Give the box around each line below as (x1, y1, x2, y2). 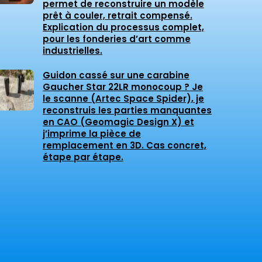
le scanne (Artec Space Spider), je (43, 92, 204, 105)
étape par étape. (43, 151, 123, 164)
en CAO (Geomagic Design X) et (43, 116, 194, 129)
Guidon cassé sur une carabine (43, 69, 189, 82)
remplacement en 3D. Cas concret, (43, 139, 206, 152)
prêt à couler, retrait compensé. (43, 9, 192, 22)
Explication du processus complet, (43, 21, 204, 34)
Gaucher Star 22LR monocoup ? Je (43, 81, 203, 94)
